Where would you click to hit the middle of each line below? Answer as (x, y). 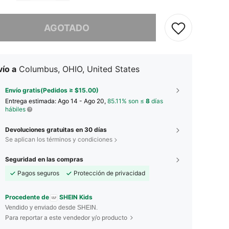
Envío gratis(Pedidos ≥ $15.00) (52, 90)
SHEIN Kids (76, 197)
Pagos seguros (38, 173)
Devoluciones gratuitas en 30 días (56, 130)
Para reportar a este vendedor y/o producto (66, 217)
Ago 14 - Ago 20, (83, 101)
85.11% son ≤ (127, 101)
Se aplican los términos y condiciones (59, 139)
